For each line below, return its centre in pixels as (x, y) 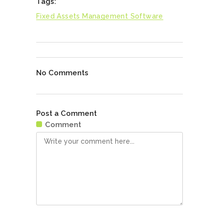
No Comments (62, 73)
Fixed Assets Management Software (100, 16)
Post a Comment (66, 113)
